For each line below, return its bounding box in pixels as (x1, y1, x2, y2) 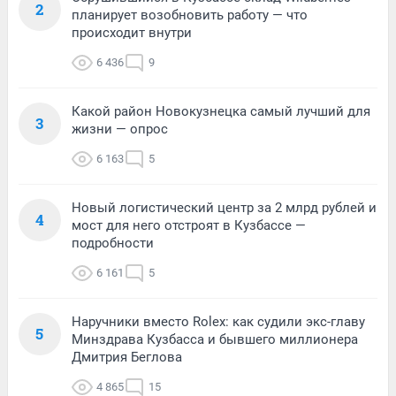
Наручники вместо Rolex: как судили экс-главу (72, 313, 365, 330)
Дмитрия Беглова (72, 348, 182, 365)
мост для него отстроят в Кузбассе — (72, 217, 306, 233)
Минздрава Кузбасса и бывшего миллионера (72, 331, 358, 347)
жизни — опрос (72, 120, 168, 137)
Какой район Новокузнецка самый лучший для (72, 103, 370, 119)
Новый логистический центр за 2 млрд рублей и (72, 199, 377, 216)
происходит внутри (72, 24, 192, 41)
